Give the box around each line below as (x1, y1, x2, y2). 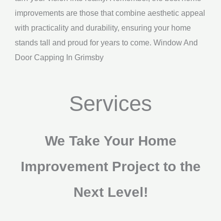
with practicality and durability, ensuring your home (15, 23, 191, 32)
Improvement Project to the (20, 159, 201, 175)
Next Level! (73, 184, 148, 200)
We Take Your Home (44, 133, 177, 149)
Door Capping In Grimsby (15, 52, 104, 62)
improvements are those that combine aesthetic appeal (15, 8, 205, 17)
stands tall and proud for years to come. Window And (15, 37, 198, 47)
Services (69, 91, 152, 116)
